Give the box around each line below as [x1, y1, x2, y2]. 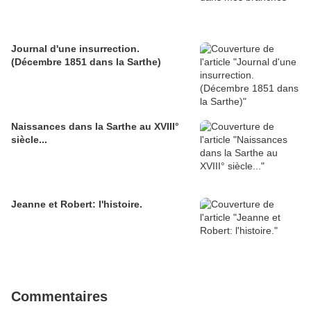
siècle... [11, 133, 47, 145]
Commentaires [11, 288, 108, 304]
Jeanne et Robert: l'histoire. [11, 198, 142, 210]
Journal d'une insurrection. [11, 42, 140, 54]
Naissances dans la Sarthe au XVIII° [11, 120, 179, 132]
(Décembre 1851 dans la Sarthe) [11, 56, 161, 67]
